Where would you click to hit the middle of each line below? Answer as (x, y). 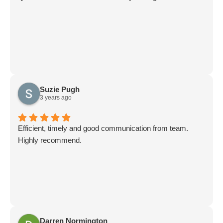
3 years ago (56, 98)
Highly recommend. (50, 140)
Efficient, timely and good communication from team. (103, 128)
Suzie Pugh (60, 90)
